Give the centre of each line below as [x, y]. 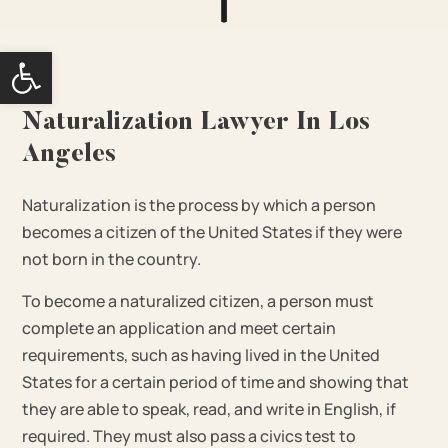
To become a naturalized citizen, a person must [198, 300]
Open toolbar [62, 61]
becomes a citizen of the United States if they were [212, 231]
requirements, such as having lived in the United [201, 354]
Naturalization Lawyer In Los [196, 123]
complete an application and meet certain [179, 327]
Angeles [69, 155]
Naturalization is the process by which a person [199, 204]
